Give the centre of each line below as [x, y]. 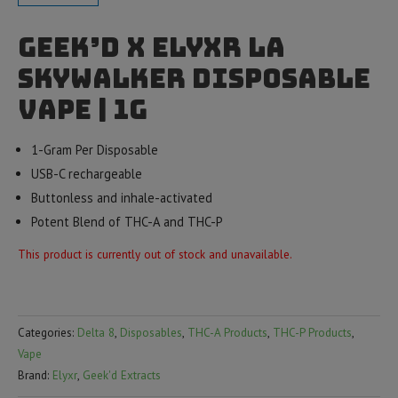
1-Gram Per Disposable [94, 150]
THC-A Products [227, 333]
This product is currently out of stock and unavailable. [155, 254]
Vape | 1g [83, 109]
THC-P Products [312, 333]
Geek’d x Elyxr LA [151, 47]
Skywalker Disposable [194, 78]
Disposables [151, 333]
